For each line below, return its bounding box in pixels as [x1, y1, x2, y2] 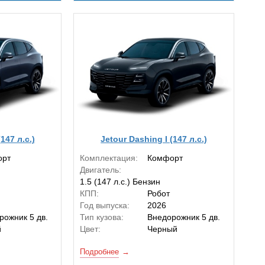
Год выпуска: [80, 201, 130, 211]
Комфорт [147, 153, 183, 163]
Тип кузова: [80, 212, 124, 222]
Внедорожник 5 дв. [147, 212, 221, 222]
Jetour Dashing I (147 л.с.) [101, 134, 208, 144]
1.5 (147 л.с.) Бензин [80, 177, 161, 187]
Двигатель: [80, 165, 122, 175]
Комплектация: [80, 153, 138, 163]
